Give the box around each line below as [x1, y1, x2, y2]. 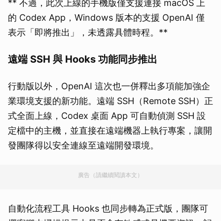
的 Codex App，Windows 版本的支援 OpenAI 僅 [8, 12, 205, 23]
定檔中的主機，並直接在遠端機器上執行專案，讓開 [8, 125, 212, 136]
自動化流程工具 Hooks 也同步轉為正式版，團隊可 [8, 203, 208, 214]
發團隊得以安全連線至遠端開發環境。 [8, 140, 159, 151]
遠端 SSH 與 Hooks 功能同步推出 [8, 53, 157, 66]
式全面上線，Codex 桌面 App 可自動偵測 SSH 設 [8, 110, 206, 121]
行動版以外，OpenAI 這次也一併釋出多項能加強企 [8, 81, 210, 92]
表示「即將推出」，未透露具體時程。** [8, 27, 168, 38]
